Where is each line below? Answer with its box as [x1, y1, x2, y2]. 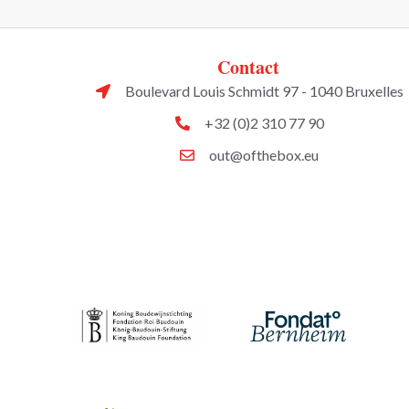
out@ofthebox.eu [209, 146, 319, 164]
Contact [217, 54, 279, 81]
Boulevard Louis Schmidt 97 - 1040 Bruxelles [124, 82, 404, 100]
